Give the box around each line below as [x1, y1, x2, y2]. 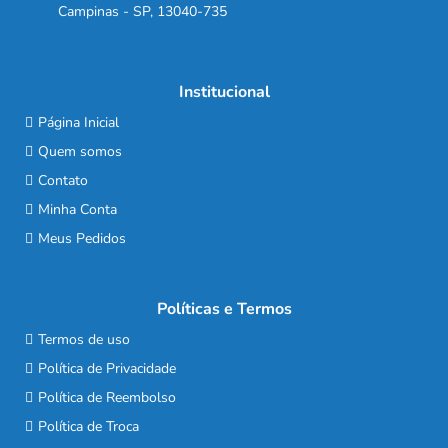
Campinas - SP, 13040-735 [58, 2, 227, 22]
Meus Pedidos [37, 229, 126, 249]
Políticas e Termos [156, 298, 292, 321]
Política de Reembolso [37, 388, 176, 408]
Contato [37, 171, 88, 191]
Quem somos [37, 142, 122, 162]
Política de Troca [37, 417, 139, 437]
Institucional [178, 81, 270, 104]
